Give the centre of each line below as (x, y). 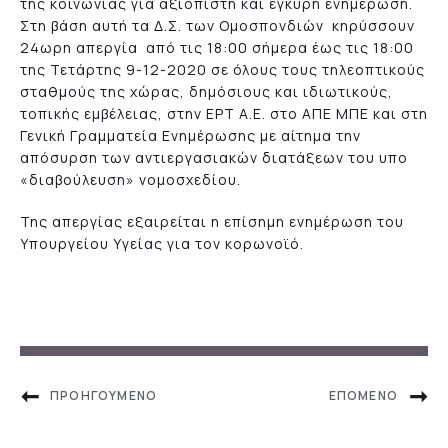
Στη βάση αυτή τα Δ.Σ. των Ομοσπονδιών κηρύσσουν (217, 26)
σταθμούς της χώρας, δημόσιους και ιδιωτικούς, (206, 92)
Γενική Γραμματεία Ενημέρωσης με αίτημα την (190, 136)
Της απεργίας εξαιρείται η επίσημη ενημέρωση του (212, 221)
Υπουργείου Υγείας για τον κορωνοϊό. (162, 243)
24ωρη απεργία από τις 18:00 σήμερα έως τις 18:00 (217, 48)
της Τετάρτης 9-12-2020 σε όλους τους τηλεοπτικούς (222, 70)
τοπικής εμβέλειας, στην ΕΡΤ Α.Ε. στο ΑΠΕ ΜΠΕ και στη (224, 114)
